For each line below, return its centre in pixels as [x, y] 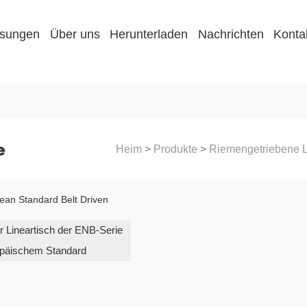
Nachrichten [231, 34]
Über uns [75, 34]
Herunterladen [149, 34]
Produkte [175, 149]
